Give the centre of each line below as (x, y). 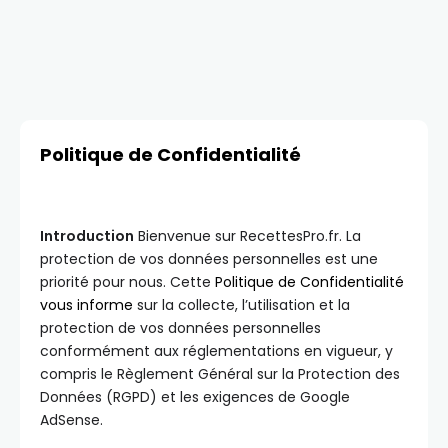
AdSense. (71, 420)
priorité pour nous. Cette (127, 282)
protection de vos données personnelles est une (209, 259)
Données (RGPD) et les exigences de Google (195, 397)
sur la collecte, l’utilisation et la (241, 305)
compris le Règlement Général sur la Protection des (220, 374)
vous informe (86, 305)
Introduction (87, 236)
